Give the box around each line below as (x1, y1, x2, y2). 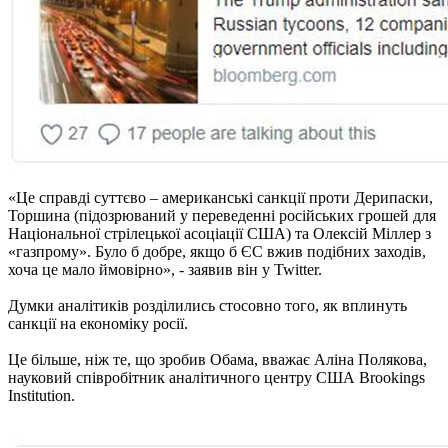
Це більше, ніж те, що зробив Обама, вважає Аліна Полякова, (8, 350, 427, 368)
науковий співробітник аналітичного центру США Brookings (8, 368, 425, 386)
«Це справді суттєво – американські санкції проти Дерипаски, (8, 188, 433, 206)
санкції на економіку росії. (8, 314, 188, 332)
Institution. (8, 386, 75, 404)
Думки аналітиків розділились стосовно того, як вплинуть (8, 296, 407, 314)
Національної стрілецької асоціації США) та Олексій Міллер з (8, 224, 431, 242)
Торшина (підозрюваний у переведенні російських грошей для (8, 206, 436, 224)
